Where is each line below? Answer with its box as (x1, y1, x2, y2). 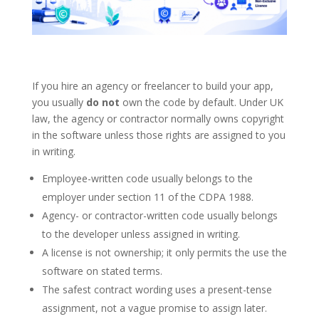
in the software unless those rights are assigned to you (31, 127, 286, 142)
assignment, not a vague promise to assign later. (41, 300, 267, 315)
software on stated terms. (41, 263, 162, 278)
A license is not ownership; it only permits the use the (41, 245, 287, 259)
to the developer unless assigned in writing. (41, 226, 240, 241)
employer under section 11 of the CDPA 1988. (41, 189, 253, 204)
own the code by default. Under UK (119, 95, 283, 109)
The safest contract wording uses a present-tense (41, 282, 272, 296)
